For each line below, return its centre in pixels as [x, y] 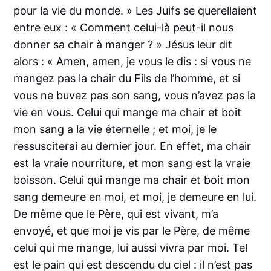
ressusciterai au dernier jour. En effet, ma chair [132, 146]
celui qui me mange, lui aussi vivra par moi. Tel [131, 247]
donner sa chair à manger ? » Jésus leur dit [123, 44]
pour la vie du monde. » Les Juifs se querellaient [135, 10]
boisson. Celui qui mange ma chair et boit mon [132, 180]
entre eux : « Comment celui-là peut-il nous [124, 27]
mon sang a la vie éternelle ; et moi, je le [115, 129]
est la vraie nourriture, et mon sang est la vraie [132, 163]
